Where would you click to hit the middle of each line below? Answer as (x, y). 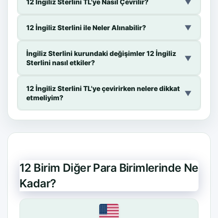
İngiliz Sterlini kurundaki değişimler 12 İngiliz (101, 54)
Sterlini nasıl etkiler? (61, 63)
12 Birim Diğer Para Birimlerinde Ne (109, 168)
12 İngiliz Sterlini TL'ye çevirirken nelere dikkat (103, 89)
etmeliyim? (45, 98)
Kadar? (38, 184)
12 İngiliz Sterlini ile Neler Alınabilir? (86, 28)
